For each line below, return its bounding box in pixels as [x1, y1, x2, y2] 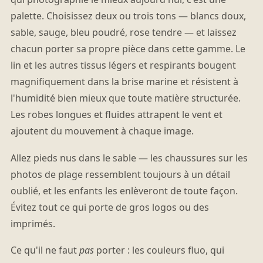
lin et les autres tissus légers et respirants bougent [10, 59, 236, 72]
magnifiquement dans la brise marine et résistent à [10, 75, 238, 89]
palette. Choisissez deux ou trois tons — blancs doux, [10, 9, 246, 23]
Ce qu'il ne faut [10, 244, 79, 257]
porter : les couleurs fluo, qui [93, 244, 224, 257]
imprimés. [10, 217, 55, 230]
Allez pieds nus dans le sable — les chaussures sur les [10, 151, 248, 164]
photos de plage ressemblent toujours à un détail [10, 167, 230, 181]
